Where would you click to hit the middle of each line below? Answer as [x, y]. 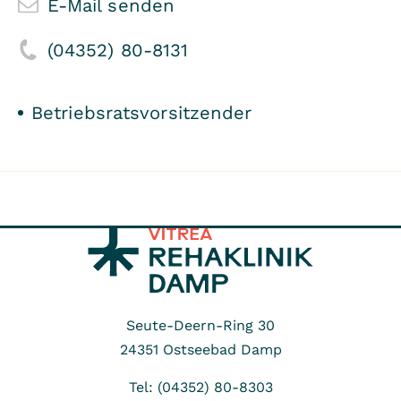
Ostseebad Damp [222, 349]
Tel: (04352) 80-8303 [200, 387]
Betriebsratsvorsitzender [142, 112]
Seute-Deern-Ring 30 [200, 325]
